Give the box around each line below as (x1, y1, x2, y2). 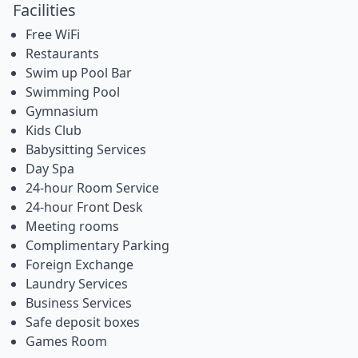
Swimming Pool (26, 83, 120, 101)
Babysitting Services (26, 141, 146, 159)
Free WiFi (26, 26, 80, 44)
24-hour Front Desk (26, 198, 143, 217)
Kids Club (26, 121, 82, 140)
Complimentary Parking (26, 237, 169, 255)
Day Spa (26, 160, 74, 178)
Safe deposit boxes (26, 313, 140, 332)
